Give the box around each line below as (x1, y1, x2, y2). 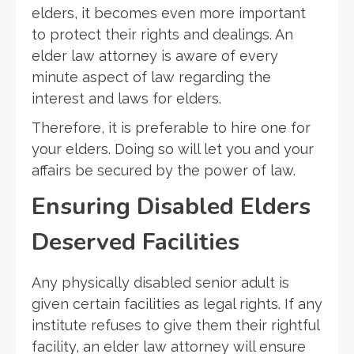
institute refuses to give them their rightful (32, 317, 319, 334)
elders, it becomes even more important (32, 5, 306, 22)
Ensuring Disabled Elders (32, 190, 311, 224)
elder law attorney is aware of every (32, 47, 278, 65)
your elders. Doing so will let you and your (32, 141, 314, 158)
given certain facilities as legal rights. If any (32, 296, 322, 313)
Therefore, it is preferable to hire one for (32, 119, 311, 137)
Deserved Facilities (32, 226, 239, 259)
